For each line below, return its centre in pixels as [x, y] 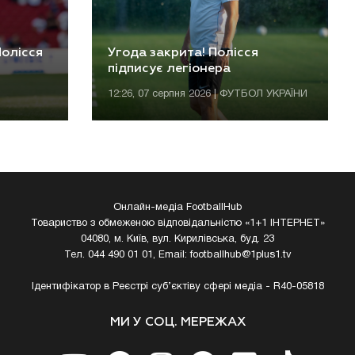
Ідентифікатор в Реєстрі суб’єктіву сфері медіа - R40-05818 [177, 287]
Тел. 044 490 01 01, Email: [127, 255]
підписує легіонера [169, 69]
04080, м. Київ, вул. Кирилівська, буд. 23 [177, 239]
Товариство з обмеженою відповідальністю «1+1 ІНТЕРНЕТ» [177, 223]
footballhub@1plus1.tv [240, 255]
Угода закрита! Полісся [183, 53]
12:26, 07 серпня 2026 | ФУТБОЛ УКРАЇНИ [208, 94]
